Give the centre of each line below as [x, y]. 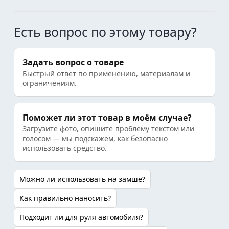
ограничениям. [50, 83]
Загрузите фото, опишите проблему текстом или [108, 129]
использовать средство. [65, 148]
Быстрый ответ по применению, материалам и [106, 73]
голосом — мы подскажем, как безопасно [95, 138]
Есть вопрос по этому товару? [105, 32]
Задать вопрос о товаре [73, 62]
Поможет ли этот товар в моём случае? [107, 118]
